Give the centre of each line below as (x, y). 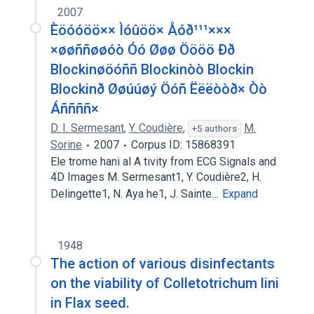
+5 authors (214, 128)
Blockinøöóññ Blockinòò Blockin (152, 69)
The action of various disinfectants (163, 264)
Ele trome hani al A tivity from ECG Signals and (163, 162)
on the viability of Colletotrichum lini (165, 283)
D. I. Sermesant (87, 128)
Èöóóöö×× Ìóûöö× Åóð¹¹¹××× (141, 30)
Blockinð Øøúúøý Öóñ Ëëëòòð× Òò (159, 89)
